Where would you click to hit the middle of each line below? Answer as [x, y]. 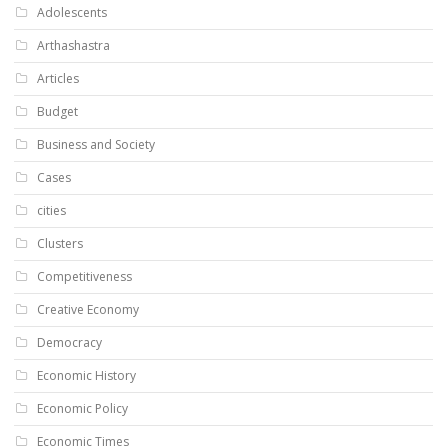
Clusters [60, 243]
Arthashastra [73, 45]
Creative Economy [88, 309]
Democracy [69, 342]
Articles [58, 78]
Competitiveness [84, 276]
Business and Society [96, 144]
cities [51, 210]
